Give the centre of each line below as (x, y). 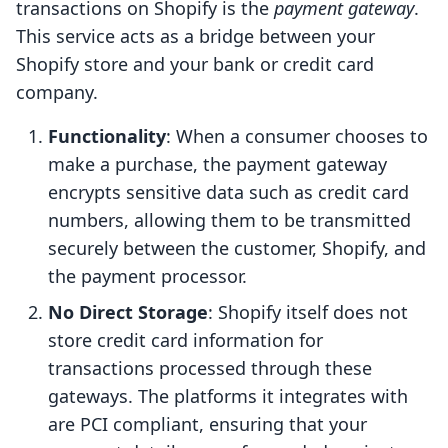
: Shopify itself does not (308, 312)
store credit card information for (185, 340)
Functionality (107, 136)
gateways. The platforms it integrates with (228, 396)
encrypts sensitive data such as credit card (228, 192)
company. (57, 92)
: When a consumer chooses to (297, 136)
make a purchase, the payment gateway (217, 164)
